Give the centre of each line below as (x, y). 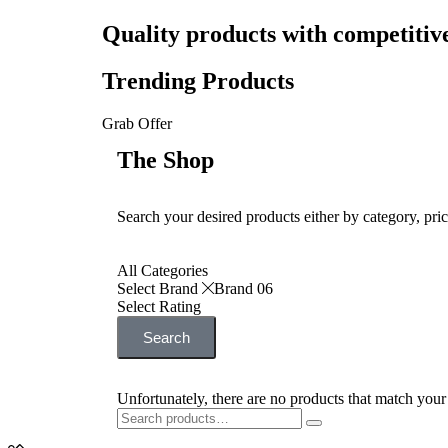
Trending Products (198, 81)
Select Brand (159, 289)
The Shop (165, 160)
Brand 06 (243, 289)
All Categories (162, 271)
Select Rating (159, 307)
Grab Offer (137, 124)
